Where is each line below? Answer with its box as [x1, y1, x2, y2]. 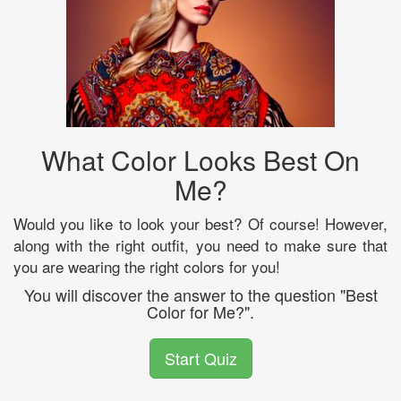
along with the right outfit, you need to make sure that [13, 233, 388, 256]
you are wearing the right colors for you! [13, 254, 280, 277]
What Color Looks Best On [41, 140, 360, 179]
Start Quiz [164, 346, 237, 370]
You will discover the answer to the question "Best [23, 282, 378, 306]
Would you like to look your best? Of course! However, [13, 211, 388, 235]
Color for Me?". [147, 299, 254, 323]
